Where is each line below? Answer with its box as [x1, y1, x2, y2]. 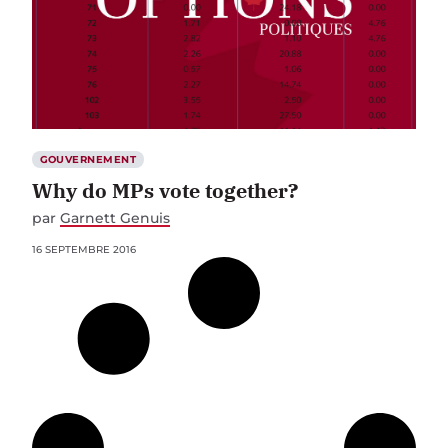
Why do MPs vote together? [32, 176, 298, 204]
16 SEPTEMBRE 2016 [32, 242, 136, 256]
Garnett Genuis [60, 208, 170, 227]
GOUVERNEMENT [39, 152, 137, 166]
